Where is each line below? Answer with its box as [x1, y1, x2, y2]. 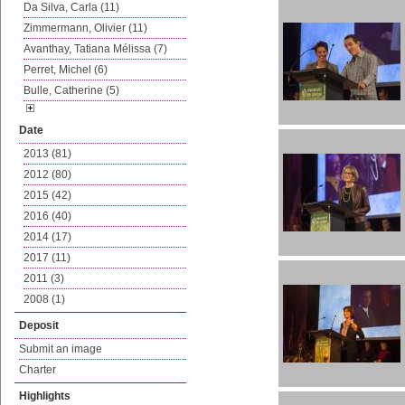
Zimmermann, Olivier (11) [24, 22, 147, 34]
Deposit [19, 319, 59, 332]
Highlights [19, 390, 71, 402]
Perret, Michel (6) [24, 63, 108, 76]
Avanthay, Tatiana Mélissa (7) [24, 42, 167, 55]
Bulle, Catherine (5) [24, 84, 119, 97]
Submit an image [19, 343, 102, 355]
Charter [19, 363, 56, 376]
